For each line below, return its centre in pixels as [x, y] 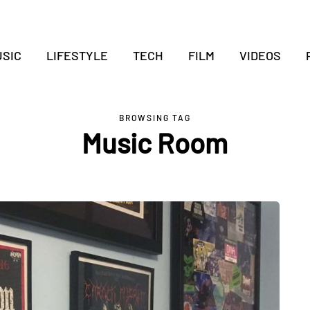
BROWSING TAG [155, 118]
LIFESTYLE [77, 55]
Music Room [155, 143]
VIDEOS [260, 55]
